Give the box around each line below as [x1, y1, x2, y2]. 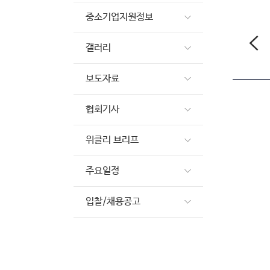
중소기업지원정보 [86, 11, 153, 23]
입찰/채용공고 [86, 196, 140, 207]
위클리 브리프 [86, 134, 139, 146]
